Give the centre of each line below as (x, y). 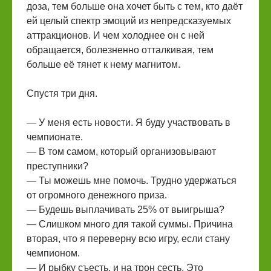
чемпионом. (53, 253)
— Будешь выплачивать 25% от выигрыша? (126, 210)
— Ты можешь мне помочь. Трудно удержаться (132, 181)
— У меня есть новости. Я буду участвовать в (129, 122)
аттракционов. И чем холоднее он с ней (116, 35)
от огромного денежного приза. (97, 195)
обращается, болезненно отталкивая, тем (120, 50)
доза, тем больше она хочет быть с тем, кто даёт (135, 6)
